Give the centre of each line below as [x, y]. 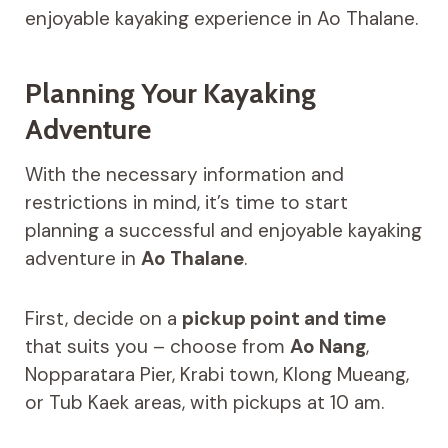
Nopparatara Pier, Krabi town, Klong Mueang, [216, 375]
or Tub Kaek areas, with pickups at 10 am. [204, 403]
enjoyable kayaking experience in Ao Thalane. [221, 19]
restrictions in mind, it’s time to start [186, 203]
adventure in [82, 259]
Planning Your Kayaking [170, 93]
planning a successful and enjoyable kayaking [223, 231]
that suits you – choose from [157, 347]
